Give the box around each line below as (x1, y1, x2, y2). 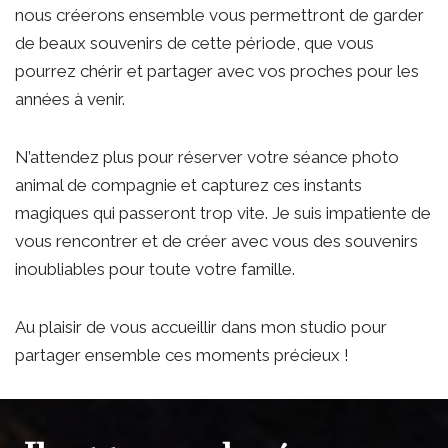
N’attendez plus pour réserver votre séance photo (15, 147, 399, 168)
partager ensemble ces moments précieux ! (15, 345, 349, 366)
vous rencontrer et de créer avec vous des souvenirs (15, 231, 418, 252)
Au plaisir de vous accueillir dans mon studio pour (15, 317, 387, 338)
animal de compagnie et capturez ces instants (15, 175, 362, 196)
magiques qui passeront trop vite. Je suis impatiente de (15, 203, 431, 224)
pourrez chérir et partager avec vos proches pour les (15, 61, 419, 82)
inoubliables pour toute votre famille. (15, 259, 295, 280)
